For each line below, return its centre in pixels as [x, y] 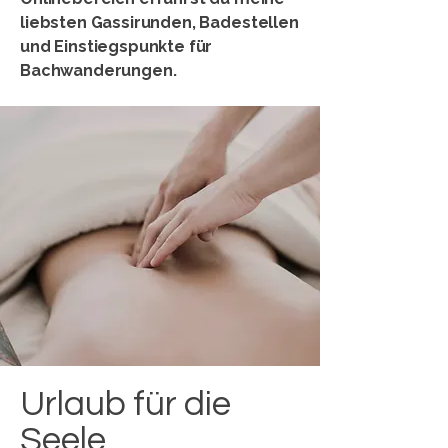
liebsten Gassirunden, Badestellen [159, 22]
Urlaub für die [125, 404]
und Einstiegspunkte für [116, 46]
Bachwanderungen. [98, 70]
